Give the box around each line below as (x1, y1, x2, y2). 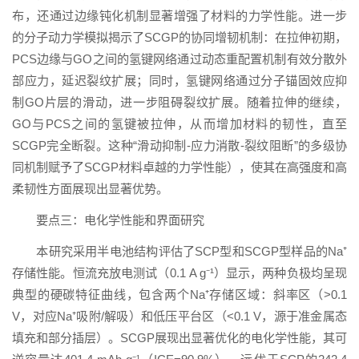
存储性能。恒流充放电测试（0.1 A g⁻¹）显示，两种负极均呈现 (12, 266, 347, 280)
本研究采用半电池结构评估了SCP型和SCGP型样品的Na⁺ (36, 244, 347, 259)
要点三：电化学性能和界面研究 (36, 213, 205, 228)
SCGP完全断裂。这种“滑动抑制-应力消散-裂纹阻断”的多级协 (12, 139, 347, 153)
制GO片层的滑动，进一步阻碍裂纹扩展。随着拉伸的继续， (12, 95, 347, 110)
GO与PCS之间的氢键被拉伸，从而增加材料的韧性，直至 (12, 117, 347, 131)
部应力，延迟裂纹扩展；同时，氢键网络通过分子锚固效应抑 (12, 74, 347, 88)
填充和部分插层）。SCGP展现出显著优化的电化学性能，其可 (12, 331, 347, 345)
